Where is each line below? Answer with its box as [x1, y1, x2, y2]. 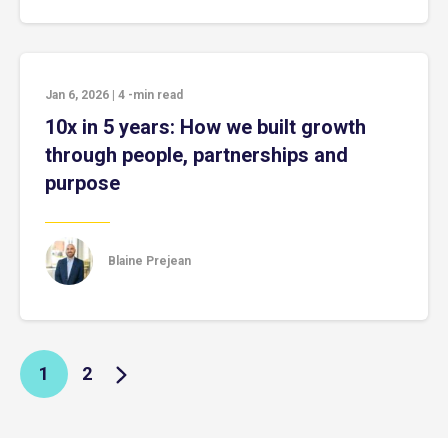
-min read [128, 88, 183, 102]
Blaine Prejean [108, 253, 191, 268]
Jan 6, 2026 [45, 88, 109, 102]
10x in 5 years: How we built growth [45, 115, 366, 139]
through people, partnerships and [45, 143, 348, 167]
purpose [45, 171, 120, 195]
